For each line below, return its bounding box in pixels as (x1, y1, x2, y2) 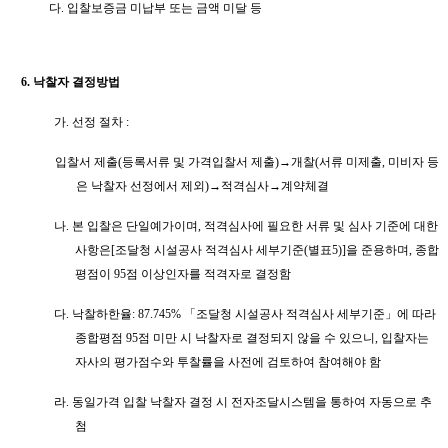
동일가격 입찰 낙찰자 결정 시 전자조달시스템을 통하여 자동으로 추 (72, 394, 433, 409)
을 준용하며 (346, 242, 409, 257)
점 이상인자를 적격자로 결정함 (126, 266, 291, 281)
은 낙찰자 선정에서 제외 (76, 178, 205, 193)
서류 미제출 (318, 154, 382, 169)
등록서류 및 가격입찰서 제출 (121, 154, 275, 169)
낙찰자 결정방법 (33, 74, 120, 89)
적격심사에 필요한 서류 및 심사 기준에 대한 (204, 218, 439, 233)
